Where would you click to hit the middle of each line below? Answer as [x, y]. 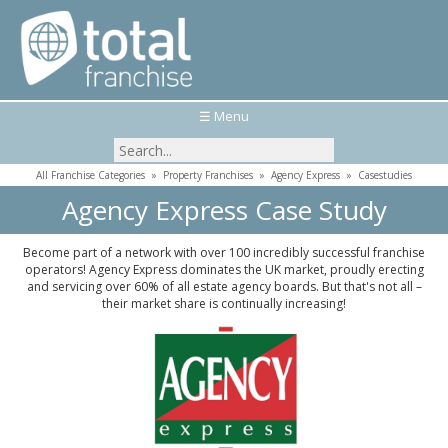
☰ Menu [224, 116]
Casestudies [385, 175]
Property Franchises [208, 175]
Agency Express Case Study [224, 210]
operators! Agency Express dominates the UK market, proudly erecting [224, 269]
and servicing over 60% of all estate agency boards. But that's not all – [224, 286]
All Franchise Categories [90, 175]
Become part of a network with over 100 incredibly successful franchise [224, 252]
